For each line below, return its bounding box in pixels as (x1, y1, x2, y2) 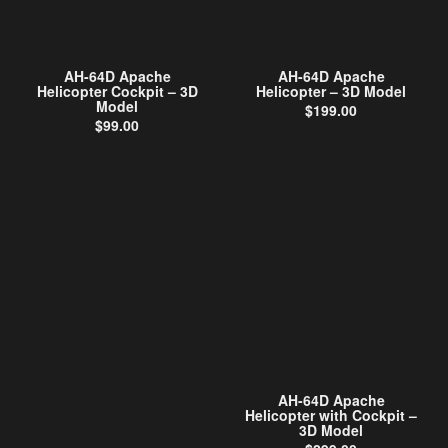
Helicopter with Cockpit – (245, 405, 417, 425)
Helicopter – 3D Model (256, 81, 406, 101)
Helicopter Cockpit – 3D (36, 81, 198, 101)
